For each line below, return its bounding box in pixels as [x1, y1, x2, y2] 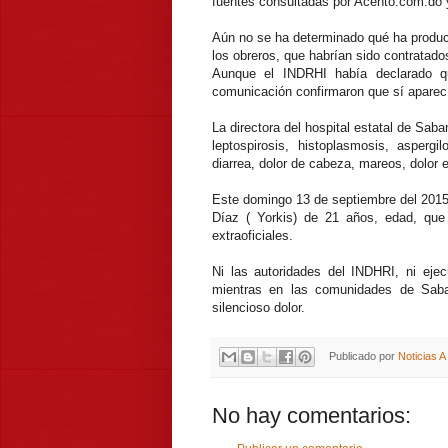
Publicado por [328, 349, 398, 362]
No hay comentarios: [212, 403, 411, 429]
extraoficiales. [212, 227, 293, 243]
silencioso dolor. [212, 299, 305, 315]
